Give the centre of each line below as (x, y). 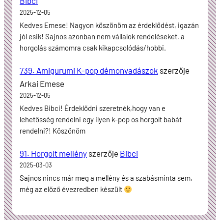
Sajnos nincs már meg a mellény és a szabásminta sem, (106, 178)
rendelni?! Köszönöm (53, 131)
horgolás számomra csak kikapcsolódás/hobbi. (93, 47)
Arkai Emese (42, 83)
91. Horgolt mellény (53, 153)
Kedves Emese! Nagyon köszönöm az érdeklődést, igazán (109, 25)
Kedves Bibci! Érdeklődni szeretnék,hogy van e (93, 108)
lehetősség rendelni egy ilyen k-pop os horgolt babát (101, 120)
